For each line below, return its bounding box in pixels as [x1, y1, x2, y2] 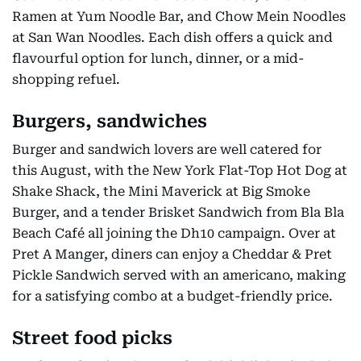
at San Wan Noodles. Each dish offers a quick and [12, 30, 333, 45]
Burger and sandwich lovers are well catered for [12, 142, 322, 157]
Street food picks [12, 328, 172, 348]
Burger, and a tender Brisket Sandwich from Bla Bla [12, 205, 344, 220]
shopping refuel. [12, 72, 120, 87]
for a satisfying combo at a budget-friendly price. [12, 288, 333, 304]
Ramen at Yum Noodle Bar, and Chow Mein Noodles [12, 9, 346, 24]
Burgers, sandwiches [12, 111, 207, 131]
